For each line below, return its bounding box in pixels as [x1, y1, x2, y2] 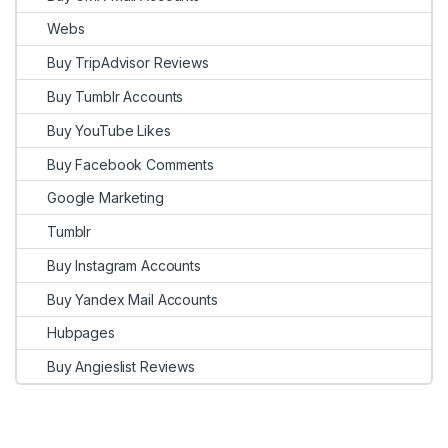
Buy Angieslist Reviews [47, 358, 195, 376]
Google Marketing [47, 189, 164, 207]
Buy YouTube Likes [47, 121, 171, 139]
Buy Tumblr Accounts [47, 87, 184, 105]
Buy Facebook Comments [47, 155, 215, 173]
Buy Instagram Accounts [47, 256, 201, 274]
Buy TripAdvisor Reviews [47, 54, 209, 72]
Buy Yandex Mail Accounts [47, 290, 218, 308]
